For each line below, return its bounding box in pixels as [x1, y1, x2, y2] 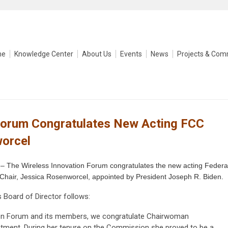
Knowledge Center [14, 50, 73, 58]
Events [120, 50, 142, 58]
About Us [82, 50, 111, 58]
